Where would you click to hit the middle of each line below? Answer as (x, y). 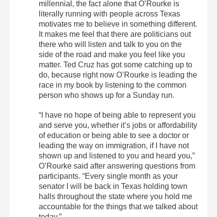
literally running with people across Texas (109, 14)
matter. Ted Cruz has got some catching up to (116, 65)
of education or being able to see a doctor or (114, 136)
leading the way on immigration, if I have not (114, 146)
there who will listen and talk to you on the (110, 45)
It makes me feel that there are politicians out (115, 34)
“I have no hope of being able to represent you (117, 115)
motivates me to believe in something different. (118, 24)
